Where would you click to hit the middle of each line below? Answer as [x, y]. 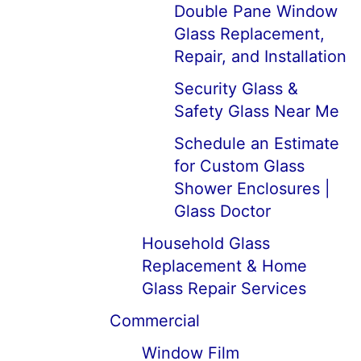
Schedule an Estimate [257, 143]
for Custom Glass [239, 166]
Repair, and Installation [260, 56]
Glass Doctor [222, 211]
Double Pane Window [256, 11]
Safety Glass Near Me [257, 111]
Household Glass [206, 243]
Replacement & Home [224, 266]
